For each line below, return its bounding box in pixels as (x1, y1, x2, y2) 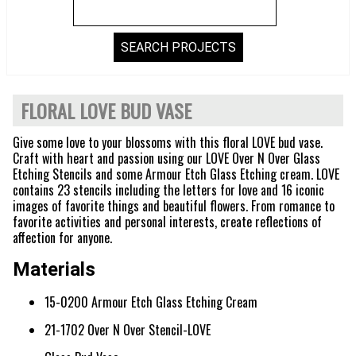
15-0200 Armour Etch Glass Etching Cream (44, 292, 257, 311)
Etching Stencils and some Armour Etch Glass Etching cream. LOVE (13, 164, 339, 184)
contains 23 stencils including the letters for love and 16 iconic (13, 180, 324, 199)
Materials (13, 257, 95, 281)
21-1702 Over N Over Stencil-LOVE (44, 319, 211, 339)
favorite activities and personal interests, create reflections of (13, 211, 322, 231)
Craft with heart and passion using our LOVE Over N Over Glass (13, 148, 320, 168)
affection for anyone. (13, 227, 112, 247)
